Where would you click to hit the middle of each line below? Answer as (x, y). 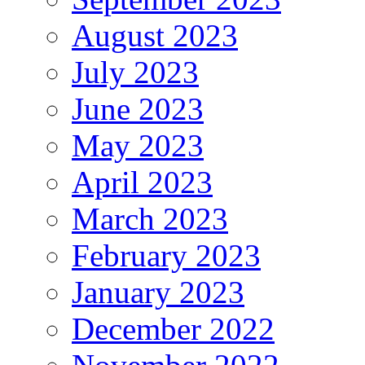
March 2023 (150, 218)
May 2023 (138, 145)
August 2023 (155, 35)
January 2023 (158, 292)
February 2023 (166, 255)
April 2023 (142, 182)
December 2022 (173, 328)
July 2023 (135, 72)
